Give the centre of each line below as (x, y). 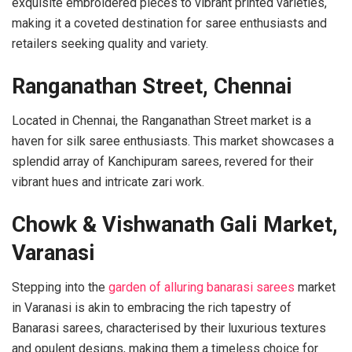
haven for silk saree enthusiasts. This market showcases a (173, 141)
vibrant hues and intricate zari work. (108, 182)
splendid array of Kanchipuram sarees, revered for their (163, 162)
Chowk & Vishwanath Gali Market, (175, 224)
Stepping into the (60, 288)
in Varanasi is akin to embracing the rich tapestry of (152, 308)
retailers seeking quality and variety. (110, 43)
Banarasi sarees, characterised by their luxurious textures (169, 328)
